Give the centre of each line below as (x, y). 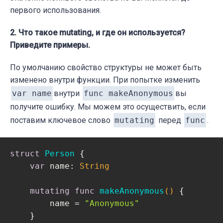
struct (25, 153)
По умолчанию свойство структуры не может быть (106, 67)
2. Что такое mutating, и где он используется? (98, 32)
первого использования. (56, 10)
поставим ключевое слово (61, 120)
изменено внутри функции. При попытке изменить (105, 80)
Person (60, 153)
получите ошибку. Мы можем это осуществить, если (108, 107)
